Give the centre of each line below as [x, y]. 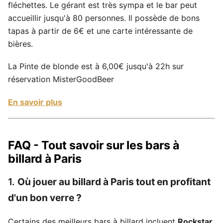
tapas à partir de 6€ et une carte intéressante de [100, 31]
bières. [20, 44]
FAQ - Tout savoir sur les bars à [94, 145]
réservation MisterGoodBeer [61, 79]
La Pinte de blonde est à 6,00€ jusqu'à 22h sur [96, 66]
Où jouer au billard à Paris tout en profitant [114, 181]
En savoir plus [35, 102]
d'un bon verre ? [45, 197]
